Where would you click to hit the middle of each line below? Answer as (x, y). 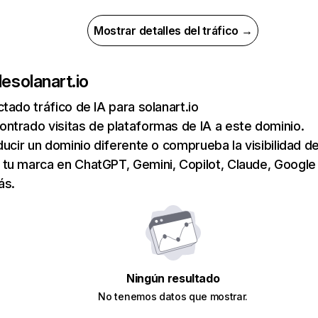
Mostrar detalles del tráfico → (173, 31)
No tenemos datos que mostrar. (173, 296)
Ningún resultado (173, 278)
